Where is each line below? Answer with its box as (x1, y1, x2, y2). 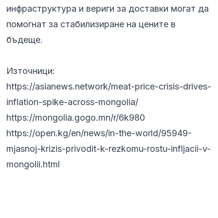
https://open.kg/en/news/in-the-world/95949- (6, 128, 192, 139)
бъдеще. (6, 35, 43, 45)
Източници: (6, 66, 55, 76)
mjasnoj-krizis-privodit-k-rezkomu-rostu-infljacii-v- (6, 144, 211, 154)
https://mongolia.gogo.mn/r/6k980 (6, 112, 145, 123)
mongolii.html (6, 159, 60, 170)
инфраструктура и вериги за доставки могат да (6, 3, 209, 14)
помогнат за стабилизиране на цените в (6, 19, 176, 30)
